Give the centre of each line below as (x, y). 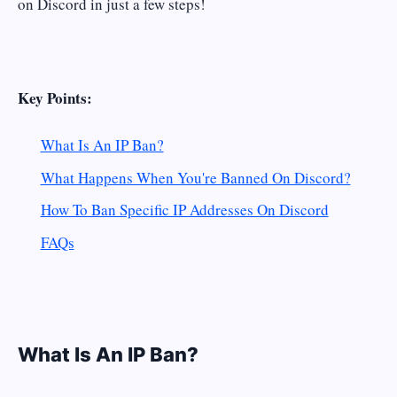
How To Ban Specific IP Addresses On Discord (184, 210)
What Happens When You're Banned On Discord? (195, 177)
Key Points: (55, 97)
